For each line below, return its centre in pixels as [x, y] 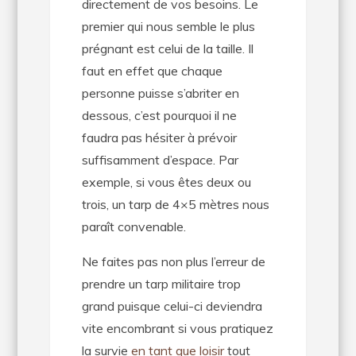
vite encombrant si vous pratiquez [177, 328]
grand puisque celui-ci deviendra [172, 306]
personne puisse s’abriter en [160, 93]
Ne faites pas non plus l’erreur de [173, 261]
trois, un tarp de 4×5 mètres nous [175, 204]
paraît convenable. [133, 226]
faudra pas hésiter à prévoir [159, 137]
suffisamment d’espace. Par [160, 160]
